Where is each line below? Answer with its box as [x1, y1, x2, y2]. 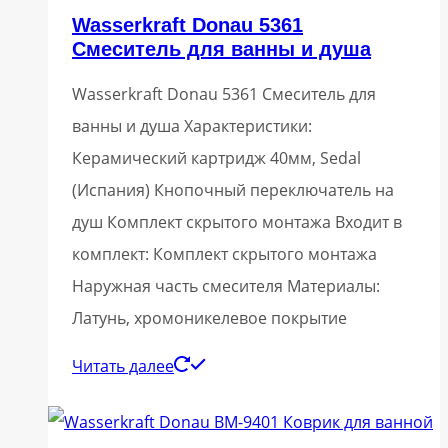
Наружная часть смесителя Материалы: [72, 274, 380, 297]
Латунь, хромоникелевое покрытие [72, 306, 347, 329]
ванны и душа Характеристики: [72, 114, 312, 137]
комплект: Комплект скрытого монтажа [72, 242, 377, 265]
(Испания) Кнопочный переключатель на [72, 178, 394, 201]
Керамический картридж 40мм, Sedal [72, 146, 361, 169]
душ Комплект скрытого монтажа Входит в [72, 210, 402, 233]
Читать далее [72, 354, 174, 377]
